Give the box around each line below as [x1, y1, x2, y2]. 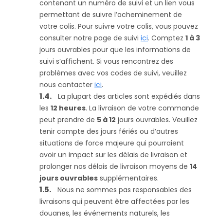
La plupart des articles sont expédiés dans [58, 91, 200, 101]
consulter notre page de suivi [39, 33, 141, 43]
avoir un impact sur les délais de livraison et [39, 150, 187, 160]
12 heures [51, 103, 86, 113]
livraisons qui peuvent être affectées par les [39, 197, 189, 206]
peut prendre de [39, 115, 97, 125]
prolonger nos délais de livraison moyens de [39, 162, 190, 171]
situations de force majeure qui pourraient [39, 138, 184, 148]
